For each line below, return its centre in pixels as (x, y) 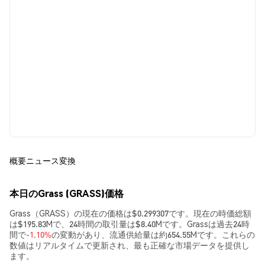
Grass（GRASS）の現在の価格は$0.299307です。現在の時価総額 (130, 213)
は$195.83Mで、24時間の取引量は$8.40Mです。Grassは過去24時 (130, 224)
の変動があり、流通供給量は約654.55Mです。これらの (153, 234)
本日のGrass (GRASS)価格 (67, 193)
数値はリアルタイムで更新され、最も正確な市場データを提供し (130, 245)
